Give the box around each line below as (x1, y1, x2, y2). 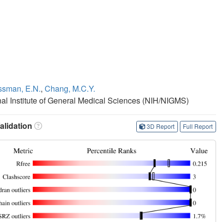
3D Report (147, 122, 175, 131)
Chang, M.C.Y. (45, 82, 95, 94)
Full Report (183, 122, 213, 131)
